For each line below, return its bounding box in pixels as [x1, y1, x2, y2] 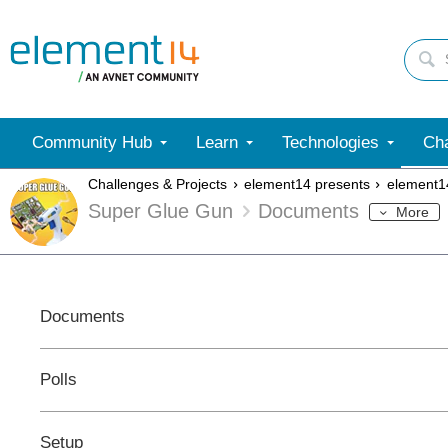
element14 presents [243, 176, 370, 193]
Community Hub [32, 133, 152, 152]
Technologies [282, 133, 379, 152]
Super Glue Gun [88, 200, 233, 223]
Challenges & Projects [88, 176, 227, 193]
